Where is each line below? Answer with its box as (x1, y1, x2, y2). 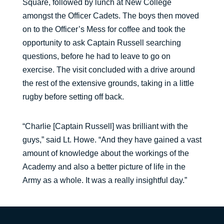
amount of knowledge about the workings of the (22, 149, 189, 157)
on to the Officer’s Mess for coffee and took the (22, 25, 185, 33)
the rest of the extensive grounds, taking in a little (22, 79, 194, 87)
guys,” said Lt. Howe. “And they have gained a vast (22, 135, 201, 144)
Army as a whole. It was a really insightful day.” (22, 176, 187, 184)
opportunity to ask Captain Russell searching (22, 38, 181, 47)
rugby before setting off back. (22, 92, 124, 101)
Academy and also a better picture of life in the (22, 162, 185, 171)
